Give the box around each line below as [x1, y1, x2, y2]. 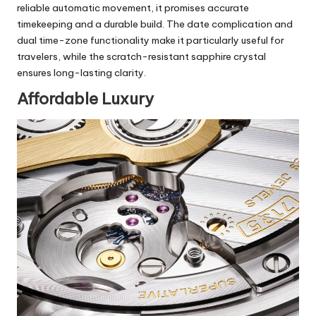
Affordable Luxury [17, 88, 154, 109]
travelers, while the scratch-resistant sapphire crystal [17, 49, 266, 63]
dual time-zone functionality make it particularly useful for [17, 33, 284, 47]
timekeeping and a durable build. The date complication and [17, 17, 293, 30]
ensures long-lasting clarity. [17, 66, 146, 79]
